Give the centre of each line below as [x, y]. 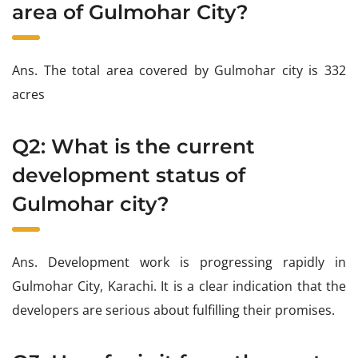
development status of [129, 175]
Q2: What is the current [133, 146]
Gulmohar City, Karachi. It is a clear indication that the [179, 286]
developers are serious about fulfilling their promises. [173, 310]
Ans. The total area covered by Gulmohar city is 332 [179, 70]
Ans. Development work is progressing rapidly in [179, 262]
